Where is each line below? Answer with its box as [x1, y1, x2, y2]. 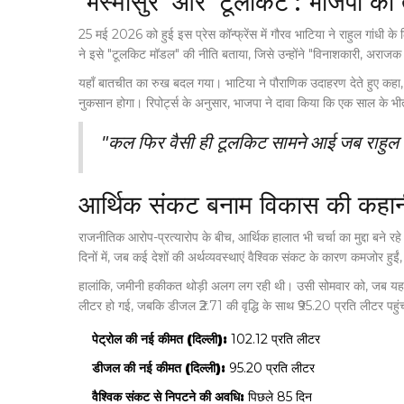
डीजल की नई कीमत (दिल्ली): [92, 360, 225, 377]
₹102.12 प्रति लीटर [227, 331, 320, 348]
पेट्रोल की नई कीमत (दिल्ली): [92, 331, 227, 348]
